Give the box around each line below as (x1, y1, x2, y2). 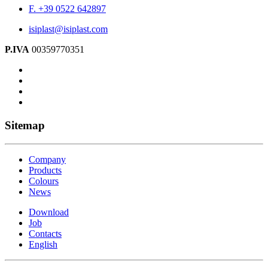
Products (29, 165, 62, 175)
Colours (29, 175, 59, 186)
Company (29, 154, 66, 165)
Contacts (29, 228, 62, 239)
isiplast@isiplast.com (29, 24, 108, 35)
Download (29, 206, 69, 217)
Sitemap (5, 119, 45, 132)
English (29, 239, 57, 249)
